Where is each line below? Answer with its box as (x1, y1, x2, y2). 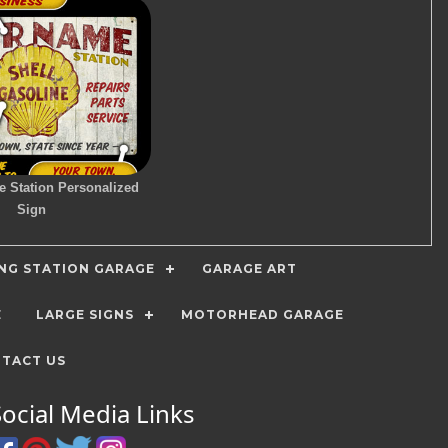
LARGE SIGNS (36, 307, 134, 322)
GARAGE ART (202, 261, 297, 276)
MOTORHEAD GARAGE (181, 307, 344, 322)
